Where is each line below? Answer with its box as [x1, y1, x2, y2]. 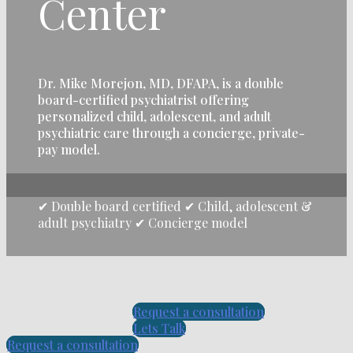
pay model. [38, 141, 100, 158]
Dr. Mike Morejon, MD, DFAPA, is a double [38, 75, 284, 91]
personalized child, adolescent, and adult [38, 108, 271, 124]
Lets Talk [133, 319, 185, 336]
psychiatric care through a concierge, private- [38, 124, 305, 141]
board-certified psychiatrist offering [38, 91, 249, 108]
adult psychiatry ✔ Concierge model [38, 214, 247, 232]
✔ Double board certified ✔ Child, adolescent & [38, 198, 312, 215]
